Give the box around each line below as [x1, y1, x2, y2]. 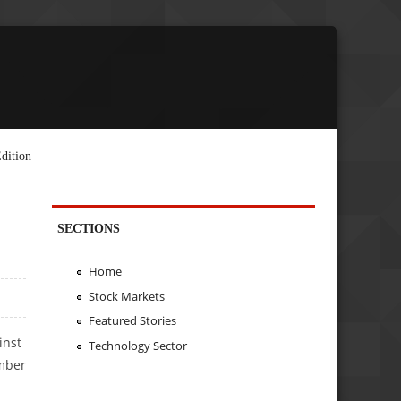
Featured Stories [88, 312, 176, 329]
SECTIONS [57, 220, 121, 235]
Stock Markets [88, 287, 165, 304]
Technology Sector [88, 337, 187, 354]
